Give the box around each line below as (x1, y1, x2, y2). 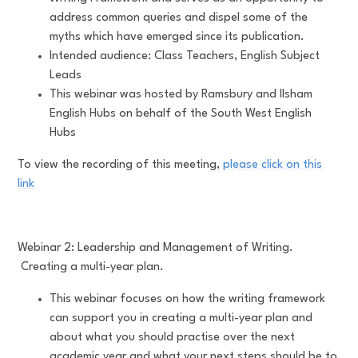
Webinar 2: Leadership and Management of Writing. (18, 241, 294, 254)
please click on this (223, 158, 323, 171)
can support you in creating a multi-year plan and (50, 312, 313, 324)
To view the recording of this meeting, (18, 158, 224, 171)
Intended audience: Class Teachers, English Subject (50, 50, 320, 62)
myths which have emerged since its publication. (50, 30, 308, 43)
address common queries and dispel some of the (50, 11, 308, 24)
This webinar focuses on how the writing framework (50, 292, 326, 305)
